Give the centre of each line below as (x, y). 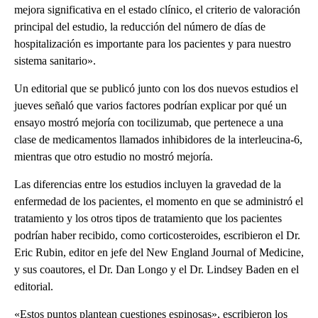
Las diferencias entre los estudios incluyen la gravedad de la (148, 184)
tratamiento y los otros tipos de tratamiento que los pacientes (148, 218)
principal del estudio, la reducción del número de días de (140, 27)
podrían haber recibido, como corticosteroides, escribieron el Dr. (157, 235)
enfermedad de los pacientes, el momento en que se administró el (159, 201)
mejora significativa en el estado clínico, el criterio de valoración (157, 10)
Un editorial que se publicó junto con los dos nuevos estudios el (156, 88)
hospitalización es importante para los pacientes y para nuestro (153, 44)
